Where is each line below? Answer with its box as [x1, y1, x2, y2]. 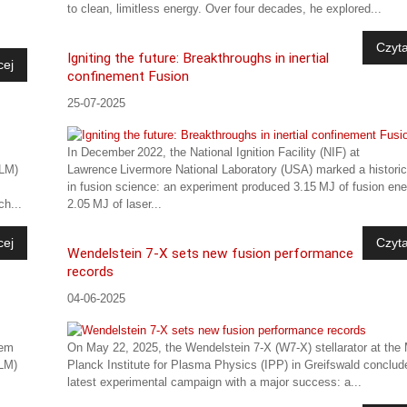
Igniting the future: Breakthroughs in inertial [67, 49, 330, 66]
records [67, 263, 114, 281]
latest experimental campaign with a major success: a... [67, 375, 362, 390]
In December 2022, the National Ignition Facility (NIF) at [67, 145, 361, 160]
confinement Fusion [67, 67, 190, 84]
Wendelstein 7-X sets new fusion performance [67, 245, 354, 263]
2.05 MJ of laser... [67, 197, 163, 212]
